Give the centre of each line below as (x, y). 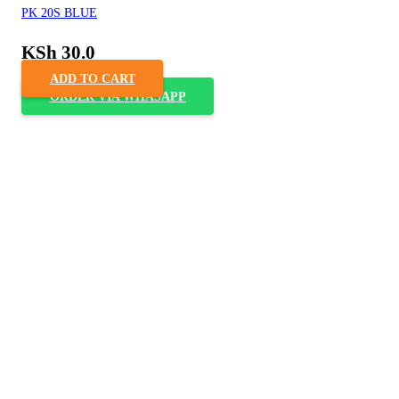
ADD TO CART (92, 79)
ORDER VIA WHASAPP (118, 97)
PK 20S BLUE (59, 12)
